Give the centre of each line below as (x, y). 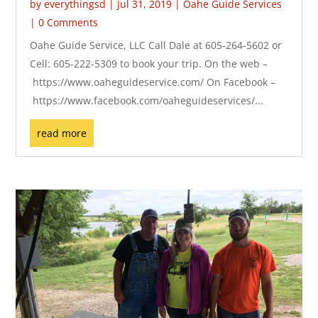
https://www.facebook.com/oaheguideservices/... (147, 100)
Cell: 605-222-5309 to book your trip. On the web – (149, 63)
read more (62, 133)
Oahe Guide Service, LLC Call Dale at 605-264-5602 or (156, 45)
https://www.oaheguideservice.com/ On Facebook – (153, 82)
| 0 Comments (64, 22)
